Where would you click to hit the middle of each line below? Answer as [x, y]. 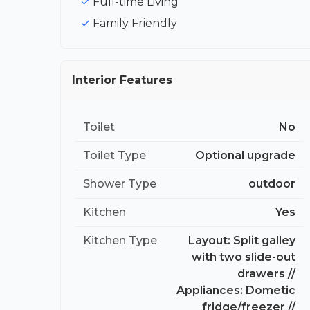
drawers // [266, 273]
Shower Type [120, 183]
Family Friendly [135, 23]
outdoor [272, 183]
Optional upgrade [245, 155]
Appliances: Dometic [236, 290]
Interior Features [122, 80]
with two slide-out [244, 257]
